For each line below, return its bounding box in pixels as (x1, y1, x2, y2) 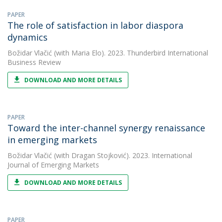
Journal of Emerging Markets (7, 160, 99, 169)
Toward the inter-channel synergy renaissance (7, 122, 205, 134)
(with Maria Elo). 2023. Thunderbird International (52, 48, 208, 57)
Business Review (7, 57, 61, 67)
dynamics (7, 31, 48, 43)
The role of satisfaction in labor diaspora (7, 19, 183, 31)
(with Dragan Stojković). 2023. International (52, 151, 192, 160)
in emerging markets (7, 134, 97, 146)
